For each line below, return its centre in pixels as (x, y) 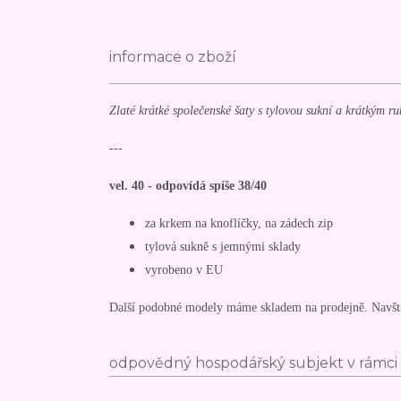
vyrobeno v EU (184, 269)
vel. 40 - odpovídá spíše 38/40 (188, 185)
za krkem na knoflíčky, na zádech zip (239, 222)
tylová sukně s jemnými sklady (223, 246)
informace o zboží (173, 56)
